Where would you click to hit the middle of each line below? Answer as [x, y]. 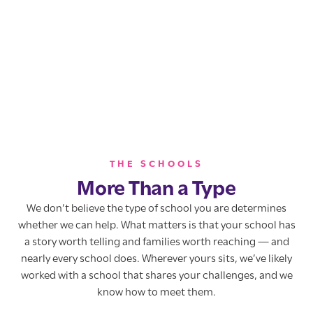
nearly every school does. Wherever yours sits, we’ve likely [156, 260]
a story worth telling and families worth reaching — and [156, 243]
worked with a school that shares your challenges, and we [156, 276]
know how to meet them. [156, 293]
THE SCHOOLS [156, 165]
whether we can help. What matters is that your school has [156, 226]
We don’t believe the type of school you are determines [156, 209]
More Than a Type [156, 190]
